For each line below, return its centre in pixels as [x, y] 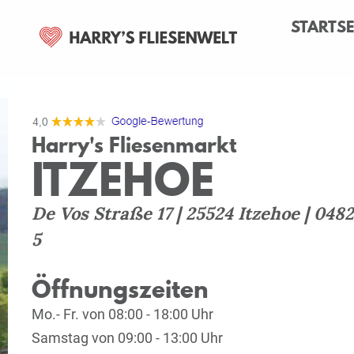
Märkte [71, 85]
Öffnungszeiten [120, 289]
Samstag [62, 338]
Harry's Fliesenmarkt [134, 145]
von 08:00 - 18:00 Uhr [148, 314]
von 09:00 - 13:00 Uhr [157, 338]
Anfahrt [177, 85]
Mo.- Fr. [57, 314]
